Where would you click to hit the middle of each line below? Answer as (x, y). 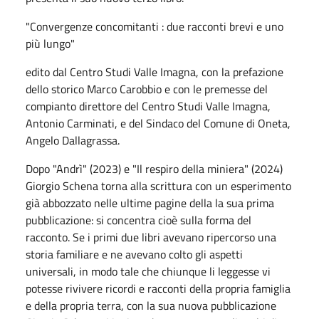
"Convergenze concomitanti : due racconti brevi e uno (155, 26)
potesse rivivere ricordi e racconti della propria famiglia (158, 288)
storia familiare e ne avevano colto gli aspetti (134, 254)
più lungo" (50, 43)
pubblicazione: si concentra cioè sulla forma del (138, 220)
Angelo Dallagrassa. (73, 140)
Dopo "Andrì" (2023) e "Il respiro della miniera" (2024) (154, 168)
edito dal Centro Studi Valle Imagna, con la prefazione (155, 72)
